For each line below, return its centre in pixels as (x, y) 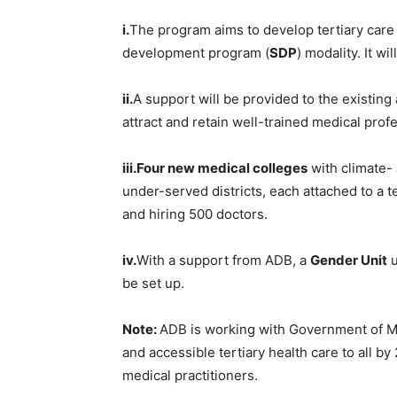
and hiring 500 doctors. (195, 214)
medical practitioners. (190, 375)
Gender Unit (349, 260)
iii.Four (144, 167)
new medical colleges (236, 167)
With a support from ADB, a (223, 260)
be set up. (153, 283)
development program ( (196, 52)
